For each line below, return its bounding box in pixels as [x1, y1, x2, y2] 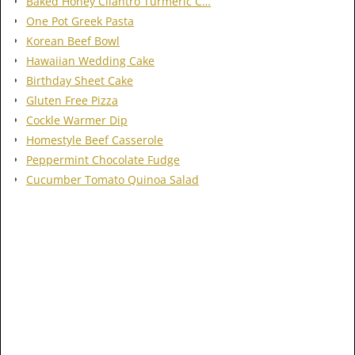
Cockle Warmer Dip [26, 112, 128, 128]
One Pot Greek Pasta [26, 13, 134, 29]
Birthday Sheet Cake [26, 72, 133, 88]
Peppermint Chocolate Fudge [26, 151, 180, 167]
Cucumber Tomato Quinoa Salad [26, 171, 199, 187]
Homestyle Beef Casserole [26, 132, 163, 147]
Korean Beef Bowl [26, 32, 120, 48]
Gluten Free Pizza [26, 92, 118, 108]
